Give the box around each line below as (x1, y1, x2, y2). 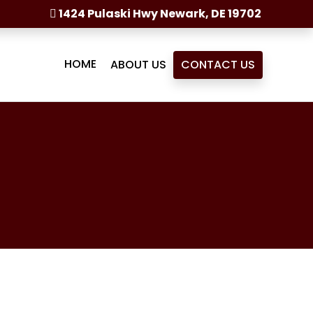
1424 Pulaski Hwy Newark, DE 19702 (56, 6, 261, 22)
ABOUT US (110, 56, 166, 73)
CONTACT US (181, 56, 255, 73)
